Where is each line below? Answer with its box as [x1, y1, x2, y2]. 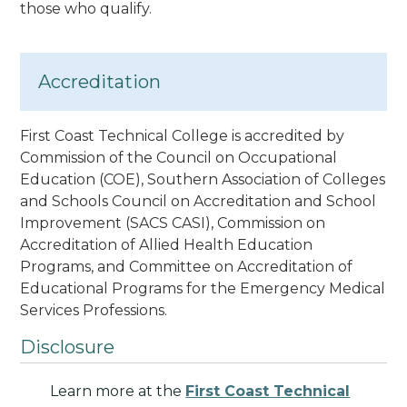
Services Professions [20, 301, 165, 319]
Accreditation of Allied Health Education [20, 235, 313, 253]
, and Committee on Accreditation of [91, 257, 353, 275]
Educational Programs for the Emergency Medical [20, 279, 386, 297]
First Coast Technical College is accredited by [20, 126, 345, 144]
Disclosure [20, 335, 115, 358]
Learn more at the [50, 382, 186, 400]
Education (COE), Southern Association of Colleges [20, 170, 386, 188]
